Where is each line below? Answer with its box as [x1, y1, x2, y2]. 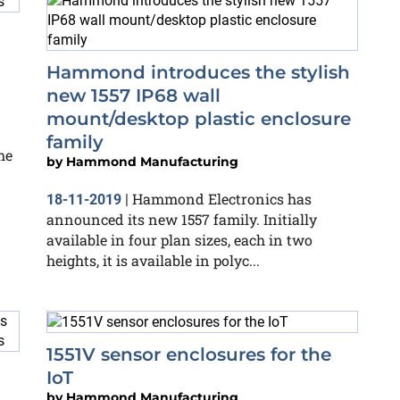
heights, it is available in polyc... [46, 251, 260, 270]
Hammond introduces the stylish [46, 62, 350, 83]
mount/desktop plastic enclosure [46, 108, 351, 129]
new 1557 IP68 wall [46, 85, 221, 106]
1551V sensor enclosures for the [46, 343, 331, 365]
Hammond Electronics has [132, 189, 312, 208]
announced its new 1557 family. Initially [46, 210, 317, 229]
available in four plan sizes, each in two [46, 230, 312, 249]
